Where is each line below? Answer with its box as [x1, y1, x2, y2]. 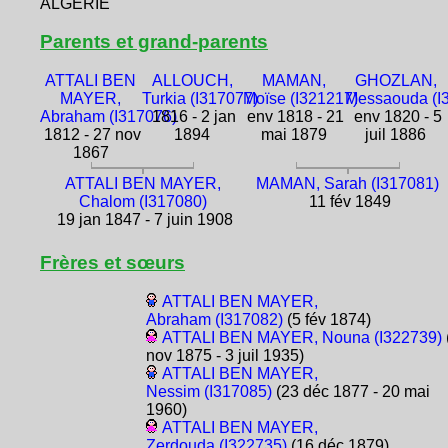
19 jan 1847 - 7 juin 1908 [52, 211, 233, 229]
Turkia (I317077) [141, 90, 258, 108]
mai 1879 [260, 126, 327, 144]
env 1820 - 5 [349, 108, 442, 126]
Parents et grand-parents [40, 31, 268, 52]
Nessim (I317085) [145, 383, 272, 401]
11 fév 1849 [304, 193, 391, 211]
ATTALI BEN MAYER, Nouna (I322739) [161, 329, 442, 347]
